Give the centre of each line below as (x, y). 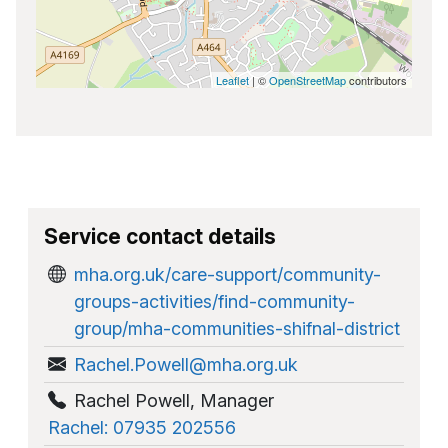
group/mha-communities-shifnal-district (237, 328)
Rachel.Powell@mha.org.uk (186, 364)
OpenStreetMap (307, 79)
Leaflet (232, 79)
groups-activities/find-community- (214, 301)
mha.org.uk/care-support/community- (227, 274)
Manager (237, 400)
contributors (376, 79)
